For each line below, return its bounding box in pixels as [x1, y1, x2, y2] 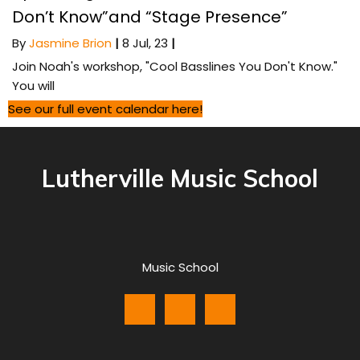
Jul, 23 [133, 34, 168, 51]
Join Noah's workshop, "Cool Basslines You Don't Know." [12, 57, 337, 75]
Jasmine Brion [29, 34, 112, 51]
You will [12, 76, 55, 94]
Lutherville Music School [42, 162, 318, 194]
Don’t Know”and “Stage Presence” [12, 5, 288, 28]
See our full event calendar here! [8, 100, 202, 117]
